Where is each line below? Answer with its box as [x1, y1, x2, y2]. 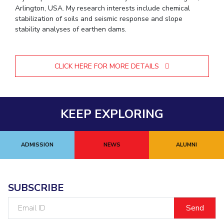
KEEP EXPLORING [60, 106, 163, 122]
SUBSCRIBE [7, 181, 64, 194]
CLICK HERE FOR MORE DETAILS [54, 61, 161, 71]
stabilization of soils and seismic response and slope [15, 14, 183, 23]
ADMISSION [21, 141, 54, 148]
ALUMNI [175, 141, 197, 148]
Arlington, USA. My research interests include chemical [15, 3, 190, 13]
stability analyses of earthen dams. [15, 24, 127, 34]
